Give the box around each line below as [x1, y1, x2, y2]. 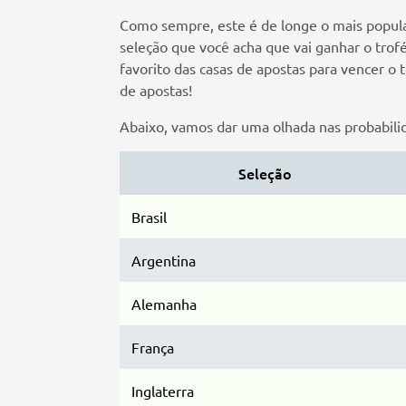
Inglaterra [130, 382, 194, 401]
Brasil [130, 208, 167, 227]
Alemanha [130, 295, 197, 314]
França [130, 338, 174, 357]
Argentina [130, 251, 196, 270]
